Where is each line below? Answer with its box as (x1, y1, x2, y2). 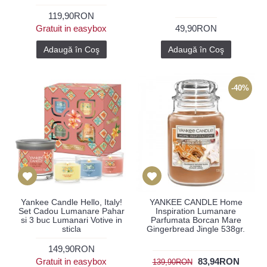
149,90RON (48, 244, 95, 254)
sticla (61, 224, 81, 234)
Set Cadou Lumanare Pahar (18, 206, 125, 216)
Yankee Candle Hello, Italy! (20, 197, 122, 207)
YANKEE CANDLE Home (149, 197, 243, 207)
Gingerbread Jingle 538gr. (147, 224, 245, 234)
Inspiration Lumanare (156, 206, 236, 216)
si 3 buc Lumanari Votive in (20, 215, 122, 225)
